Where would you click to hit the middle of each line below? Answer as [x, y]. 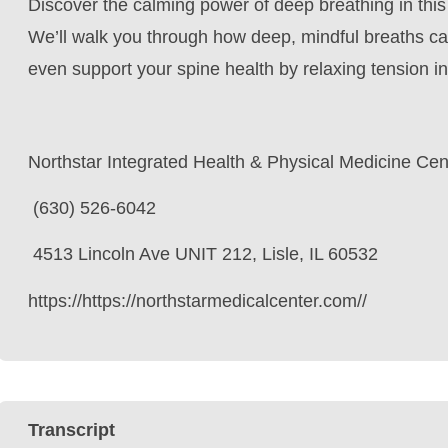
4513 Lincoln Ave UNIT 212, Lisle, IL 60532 [203, 254]
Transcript [71, 430]
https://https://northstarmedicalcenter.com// [197, 300]
